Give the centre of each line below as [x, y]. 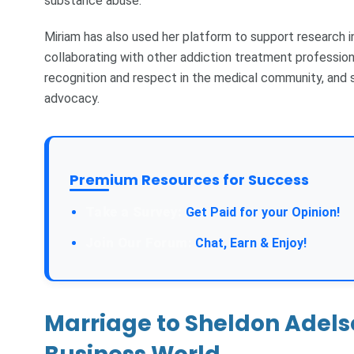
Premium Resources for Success [189, 179]
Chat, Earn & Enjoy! [249, 243]
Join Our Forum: [139, 242]
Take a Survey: [134, 211]
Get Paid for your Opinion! [261, 212]
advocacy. [72, 98]
